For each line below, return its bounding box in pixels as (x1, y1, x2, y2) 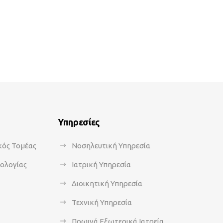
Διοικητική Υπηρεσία (72, 179, 142, 188)
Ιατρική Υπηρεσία (72, 160, 131, 169)
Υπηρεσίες (58, 117, 100, 127)
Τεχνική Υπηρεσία (72, 198, 132, 207)
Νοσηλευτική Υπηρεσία (72, 141, 150, 150)
